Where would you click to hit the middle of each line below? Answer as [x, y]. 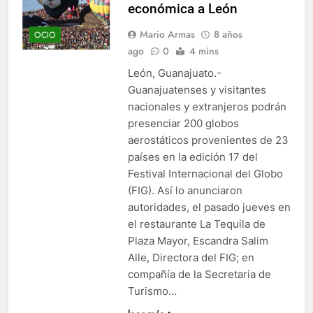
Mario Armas [167, 34]
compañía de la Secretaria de [199, 274]
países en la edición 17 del [192, 156]
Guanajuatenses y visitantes [197, 89]
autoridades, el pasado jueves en [209, 207]
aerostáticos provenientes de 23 [208, 140]
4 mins [204, 51]
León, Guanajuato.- [174, 73]
